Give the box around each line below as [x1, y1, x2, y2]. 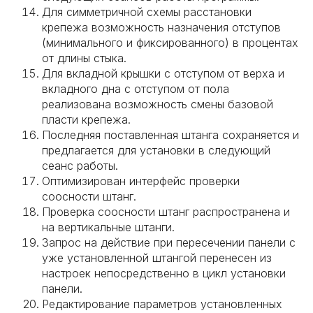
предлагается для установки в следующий [42, 143, 270, 157]
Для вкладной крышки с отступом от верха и [42, 66, 284, 80]
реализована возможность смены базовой [42, 97, 273, 111]
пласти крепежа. [42, 112, 131, 126]
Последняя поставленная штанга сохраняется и [42, 128, 299, 142]
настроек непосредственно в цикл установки [42, 266, 286, 280]
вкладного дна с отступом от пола [42, 82, 229, 96]
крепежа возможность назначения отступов [42, 20, 281, 34]
